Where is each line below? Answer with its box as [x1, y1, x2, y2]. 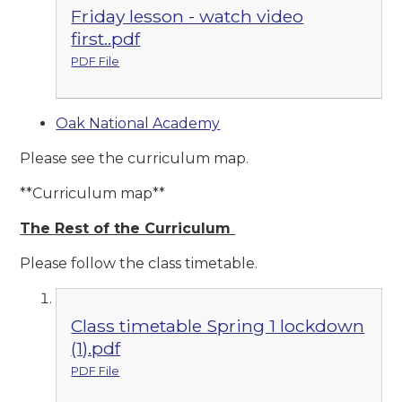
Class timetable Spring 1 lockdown [71, 315, 365, 337]
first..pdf [71, 27, 141, 49]
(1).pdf [71, 337, 121, 360]
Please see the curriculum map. [20, 150, 253, 168]
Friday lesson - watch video [71, 4, 304, 27]
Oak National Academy [56, 115, 221, 133]
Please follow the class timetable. [20, 255, 262, 273]
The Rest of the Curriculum [20, 220, 236, 238]
